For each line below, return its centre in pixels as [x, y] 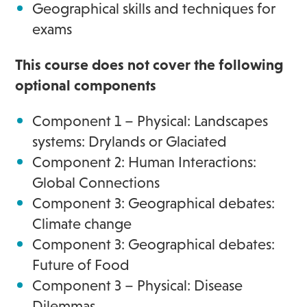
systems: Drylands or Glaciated [130, 141]
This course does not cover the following [150, 64]
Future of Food [81, 265]
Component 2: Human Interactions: [145, 162]
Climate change [82, 223]
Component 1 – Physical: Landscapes [150, 121]
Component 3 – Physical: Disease [138, 285]
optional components [86, 85]
